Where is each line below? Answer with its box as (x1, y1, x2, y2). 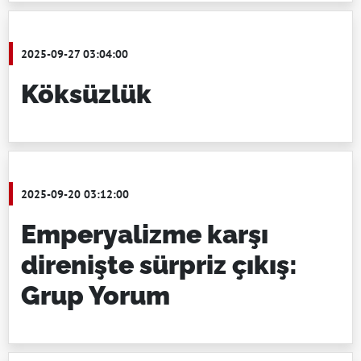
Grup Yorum (21, 280, 170, 310)
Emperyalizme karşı (21, 219, 268, 249)
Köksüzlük (21, 79, 151, 109)
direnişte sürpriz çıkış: (21, 250, 297, 280)
